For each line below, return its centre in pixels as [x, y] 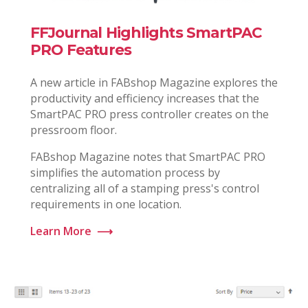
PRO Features [81, 50]
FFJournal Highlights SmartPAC [146, 33]
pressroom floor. [73, 130]
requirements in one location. [106, 205]
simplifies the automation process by [125, 173]
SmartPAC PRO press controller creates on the [149, 114]
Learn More [60, 231]
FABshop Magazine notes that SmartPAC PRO [147, 157]
